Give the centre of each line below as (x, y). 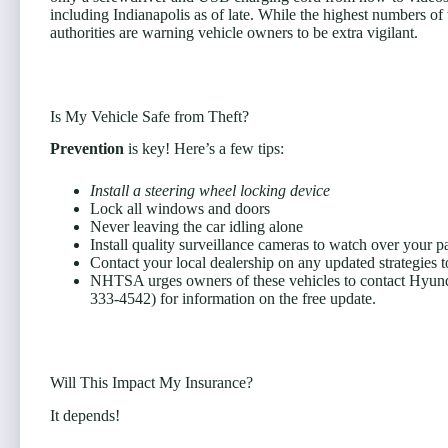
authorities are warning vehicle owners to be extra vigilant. (234, 32)
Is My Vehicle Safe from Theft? (149, 116)
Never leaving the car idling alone (196, 227)
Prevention (87, 149)
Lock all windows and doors (180, 209)
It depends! (85, 416)
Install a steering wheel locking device (210, 191)
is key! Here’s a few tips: (204, 149)
